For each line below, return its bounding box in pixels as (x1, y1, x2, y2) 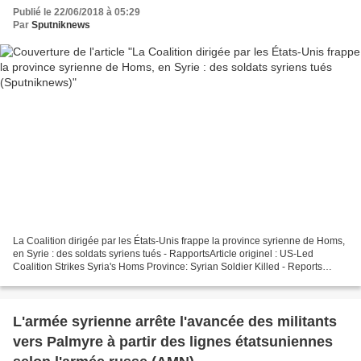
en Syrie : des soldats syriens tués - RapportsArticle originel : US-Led (13, 247, 313, 259)
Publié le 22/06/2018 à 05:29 (13, 6, 140, 19)
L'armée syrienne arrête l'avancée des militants (13, 313, 337, 330)
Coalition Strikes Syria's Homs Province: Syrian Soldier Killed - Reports (13, 260, 322, 272)
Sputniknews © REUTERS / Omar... (13, 273, 166, 285)
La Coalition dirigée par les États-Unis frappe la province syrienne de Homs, (13, 234, 345, 247)
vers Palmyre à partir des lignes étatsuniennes (13, 333, 333, 350)
